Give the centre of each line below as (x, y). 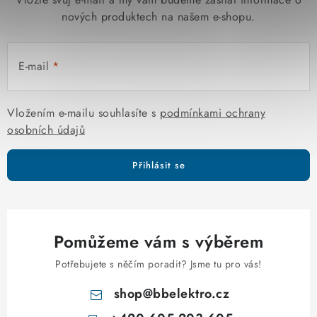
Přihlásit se (158, 165)
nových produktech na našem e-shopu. (158, 17)
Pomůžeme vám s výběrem (158, 242)
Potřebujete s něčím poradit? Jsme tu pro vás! (158, 264)
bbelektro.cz (191, 294)
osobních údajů (46, 130)
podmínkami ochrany (213, 113)
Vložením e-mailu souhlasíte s (83, 113)
